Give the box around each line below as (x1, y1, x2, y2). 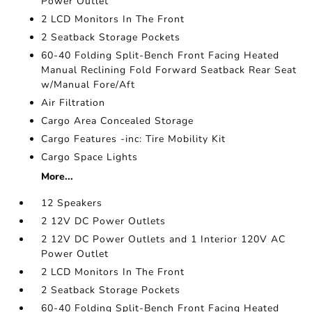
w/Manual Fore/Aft (41, 78, 136, 92)
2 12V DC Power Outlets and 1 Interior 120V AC (41, 233, 286, 247)
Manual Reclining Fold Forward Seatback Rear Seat (41, 63, 297, 77)
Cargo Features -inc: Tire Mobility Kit (41, 132, 226, 146)
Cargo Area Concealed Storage (41, 114, 194, 128)
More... (41, 170, 74, 184)
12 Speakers (41, 196, 103, 210)
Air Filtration (41, 96, 106, 110)
